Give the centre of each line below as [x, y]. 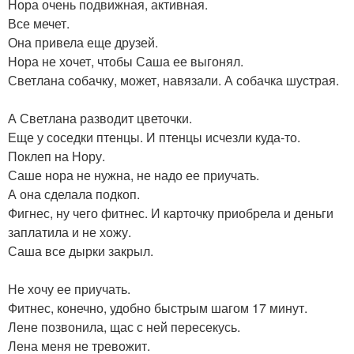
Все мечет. [39, 23]
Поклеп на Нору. [56, 156]
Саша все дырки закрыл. [81, 251]
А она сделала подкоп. [74, 194]
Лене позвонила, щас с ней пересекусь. [124, 327]
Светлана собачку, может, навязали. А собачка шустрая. [173, 80]
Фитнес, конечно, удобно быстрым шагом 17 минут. [158, 308]
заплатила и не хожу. [70, 232]
